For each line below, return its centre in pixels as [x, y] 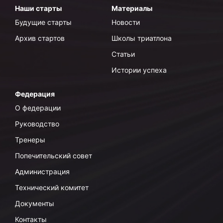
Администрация [42, 172]
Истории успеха [139, 70]
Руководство [37, 124]
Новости [126, 22]
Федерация [35, 94]
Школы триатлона [142, 38]
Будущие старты [43, 22]
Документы [35, 204]
